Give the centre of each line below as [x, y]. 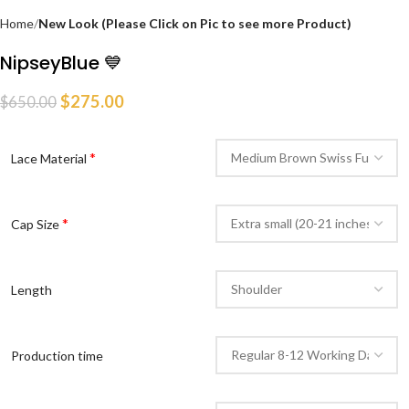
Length [31, 289]
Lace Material [50, 158]
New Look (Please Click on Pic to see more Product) [195, 23]
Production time [57, 355]
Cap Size [37, 224]
